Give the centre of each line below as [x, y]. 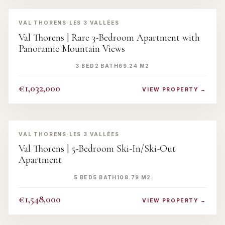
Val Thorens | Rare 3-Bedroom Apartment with [109, 37]
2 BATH [107, 66]
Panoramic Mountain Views [72, 48]
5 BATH [105, 177]
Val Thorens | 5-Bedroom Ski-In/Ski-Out [97, 149]
